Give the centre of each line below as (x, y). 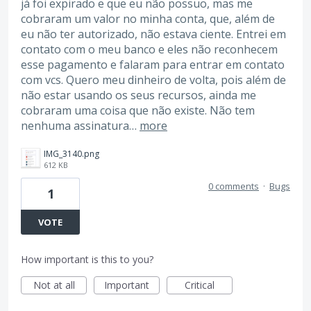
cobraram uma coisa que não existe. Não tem (138, 110)
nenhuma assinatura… (80, 125)
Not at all (54, 285)
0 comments (234, 186)
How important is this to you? (87, 259)
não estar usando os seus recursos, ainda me (138, 95)
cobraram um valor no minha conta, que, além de (148, 18)
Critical (200, 285)
